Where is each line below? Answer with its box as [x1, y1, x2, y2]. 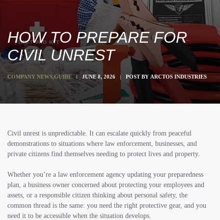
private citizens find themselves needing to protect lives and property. [7, 150, 200, 158]
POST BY [126, 74, 150, 80]
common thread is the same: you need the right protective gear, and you [7, 202, 206, 209]
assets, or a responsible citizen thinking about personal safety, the [7, 192, 188, 199]
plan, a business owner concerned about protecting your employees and [7, 181, 204, 189]
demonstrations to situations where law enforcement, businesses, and [7, 140, 197, 147]
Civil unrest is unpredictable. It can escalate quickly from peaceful [7, 130, 192, 137]
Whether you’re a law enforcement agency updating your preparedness [7, 171, 203, 178]
